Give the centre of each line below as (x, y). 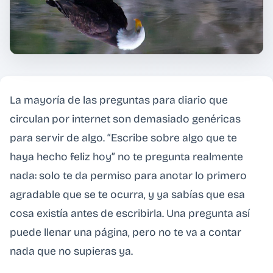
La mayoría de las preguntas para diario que (119, 101)
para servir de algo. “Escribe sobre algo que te (123, 138)
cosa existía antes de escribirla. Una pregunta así (130, 214)
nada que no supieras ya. (71, 252)
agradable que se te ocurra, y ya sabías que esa (127, 195)
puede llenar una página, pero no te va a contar (126, 233)
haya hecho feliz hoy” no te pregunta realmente (126, 157)
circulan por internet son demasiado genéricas (125, 119)
